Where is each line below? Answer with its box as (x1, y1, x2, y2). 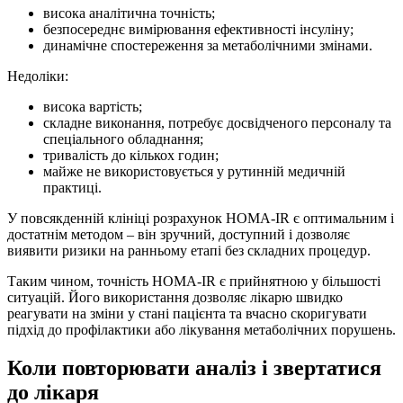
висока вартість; (43, 99, 142, 115)
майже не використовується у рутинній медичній (43, 164, 345, 180)
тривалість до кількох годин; (43, 148, 219, 164)
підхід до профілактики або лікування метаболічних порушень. (7, 322, 396, 338)
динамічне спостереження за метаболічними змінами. (43, 38, 372, 54)
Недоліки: (7, 68, 68, 85)
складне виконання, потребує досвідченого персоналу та (43, 115, 391, 131)
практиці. (43, 180, 102, 196)
